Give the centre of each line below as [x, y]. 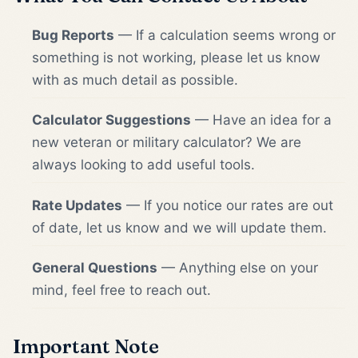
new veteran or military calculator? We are [167, 143]
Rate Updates [77, 205]
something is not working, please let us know [176, 57]
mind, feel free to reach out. [121, 290]
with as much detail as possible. [135, 80]
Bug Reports [73, 35]
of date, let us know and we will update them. [179, 227]
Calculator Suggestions [111, 120]
